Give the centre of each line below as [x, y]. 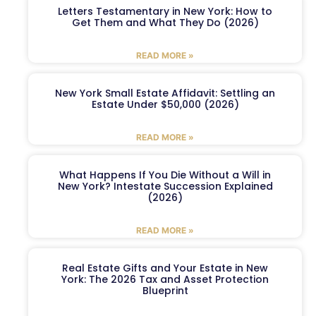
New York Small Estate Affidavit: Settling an [165, 93]
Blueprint [165, 291]
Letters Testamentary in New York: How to [165, 12]
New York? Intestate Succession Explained [165, 187]
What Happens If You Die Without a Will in [165, 175]
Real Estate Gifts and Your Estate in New [165, 268]
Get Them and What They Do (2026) [165, 23]
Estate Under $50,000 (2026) [165, 105]
